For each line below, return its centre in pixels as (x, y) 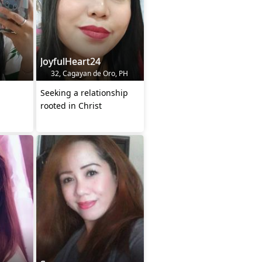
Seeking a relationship (84, 92)
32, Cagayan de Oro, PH (89, 73)
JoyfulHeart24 (70, 61)
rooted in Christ (71, 105)
